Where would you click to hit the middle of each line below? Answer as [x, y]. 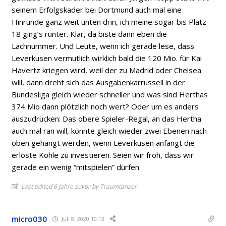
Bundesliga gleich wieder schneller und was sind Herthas [110, 94]
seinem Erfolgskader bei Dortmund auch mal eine [97, 9]
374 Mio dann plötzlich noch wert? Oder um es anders [105, 106]
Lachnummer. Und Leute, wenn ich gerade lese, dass [103, 46]
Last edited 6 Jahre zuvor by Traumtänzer [79, 186]
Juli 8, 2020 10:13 [82, 219]
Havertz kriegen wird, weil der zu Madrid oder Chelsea [107, 70]
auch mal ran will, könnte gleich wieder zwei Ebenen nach [109, 130]
